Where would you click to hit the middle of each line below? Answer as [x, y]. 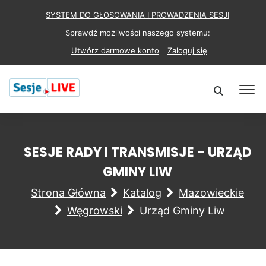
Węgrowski [95, 210]
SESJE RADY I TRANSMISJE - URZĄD [137, 152]
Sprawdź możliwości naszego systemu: [137, 33]
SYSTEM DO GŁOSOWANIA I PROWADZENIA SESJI [137, 15]
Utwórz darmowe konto [115, 50]
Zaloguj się [187, 50]
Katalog [142, 193]
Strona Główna [68, 193]
